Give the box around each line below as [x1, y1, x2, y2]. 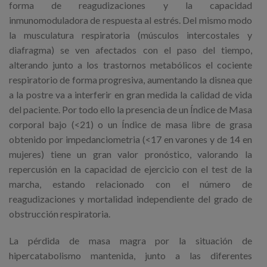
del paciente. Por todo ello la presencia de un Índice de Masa [9, 104, 252, 116]
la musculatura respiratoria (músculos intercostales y [9, 29, 252, 41]
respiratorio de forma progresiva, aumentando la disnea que [9, 74, 252, 86]
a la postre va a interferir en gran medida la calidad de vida [9, 89, 252, 101]
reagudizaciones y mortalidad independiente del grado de [9, 193, 252, 205]
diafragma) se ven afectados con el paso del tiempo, [9, 44, 252, 56]
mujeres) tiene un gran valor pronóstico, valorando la [9, 148, 252, 160]
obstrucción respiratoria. [9, 208, 110, 220]
